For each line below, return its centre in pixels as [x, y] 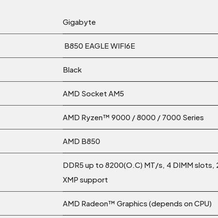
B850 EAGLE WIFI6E [99, 46]
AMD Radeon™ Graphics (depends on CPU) [137, 203]
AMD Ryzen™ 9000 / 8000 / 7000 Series [133, 117]
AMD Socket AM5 [93, 93]
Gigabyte [79, 22]
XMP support [85, 180]
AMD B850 [82, 141]
